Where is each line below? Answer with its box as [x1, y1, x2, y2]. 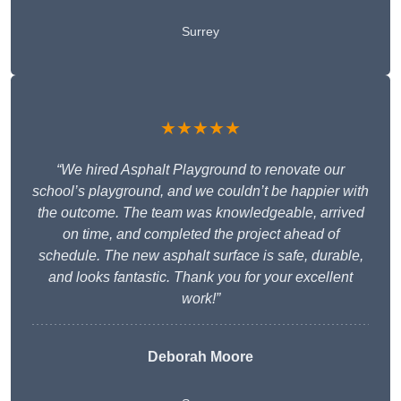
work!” [181, 291, 220, 307]
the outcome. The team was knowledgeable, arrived [37, 205, 364, 221]
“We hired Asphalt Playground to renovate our [56, 162, 345, 178]
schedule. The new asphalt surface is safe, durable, [38, 248, 363, 264]
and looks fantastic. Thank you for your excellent [48, 269, 353, 286]
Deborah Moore [148, 349, 253, 365]
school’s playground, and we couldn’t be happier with [32, 183, 369, 200]
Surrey [182, 24, 219, 39]
